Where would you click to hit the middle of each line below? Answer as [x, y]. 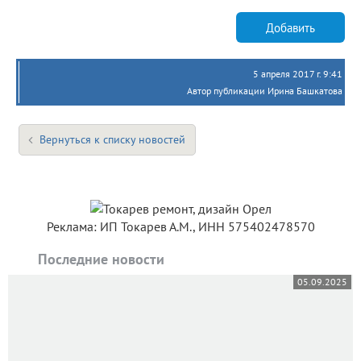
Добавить [290, 27]
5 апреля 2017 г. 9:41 [298, 74]
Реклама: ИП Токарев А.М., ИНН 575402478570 [180, 227]
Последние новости [101, 259]
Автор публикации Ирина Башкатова [265, 91]
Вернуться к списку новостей [112, 140]
